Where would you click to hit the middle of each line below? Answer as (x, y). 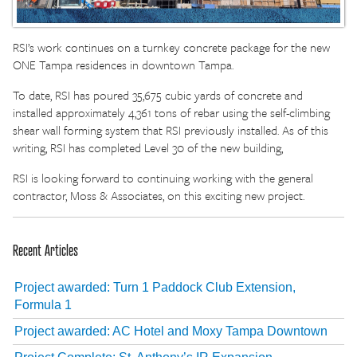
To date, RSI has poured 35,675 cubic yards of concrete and (158, 95)
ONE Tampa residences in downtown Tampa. (123, 65)
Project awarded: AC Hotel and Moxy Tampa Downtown (171, 331)
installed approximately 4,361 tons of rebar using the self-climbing (171, 113)
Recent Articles (45, 250)
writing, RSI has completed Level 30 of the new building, (148, 148)
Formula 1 (43, 304)
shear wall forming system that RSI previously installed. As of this (171, 130)
